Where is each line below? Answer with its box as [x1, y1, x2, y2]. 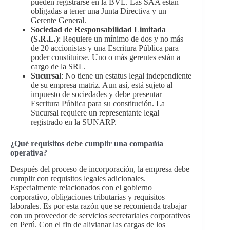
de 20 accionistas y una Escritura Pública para [31, 43, 179, 52]
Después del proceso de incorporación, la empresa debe [10, 165, 189, 174]
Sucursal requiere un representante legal [31, 108, 159, 117]
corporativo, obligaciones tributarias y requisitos [10, 193, 165, 202]
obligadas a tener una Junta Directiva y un [31, 6, 166, 15]
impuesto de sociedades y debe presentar [31, 89, 162, 99]
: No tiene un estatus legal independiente [61, 71, 191, 80]
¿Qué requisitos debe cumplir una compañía [10, 139, 163, 148]
